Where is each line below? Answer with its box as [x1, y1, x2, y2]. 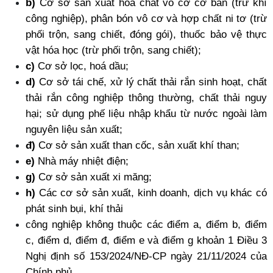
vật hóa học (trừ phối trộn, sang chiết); [26, 44, 201, 56]
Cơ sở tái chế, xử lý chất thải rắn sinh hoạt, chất [38, 76, 268, 88]
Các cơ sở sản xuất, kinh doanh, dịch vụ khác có [35, 186, 267, 199]
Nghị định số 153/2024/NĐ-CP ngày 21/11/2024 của [26, 250, 267, 262]
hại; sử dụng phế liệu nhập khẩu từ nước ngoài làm [26, 107, 267, 119]
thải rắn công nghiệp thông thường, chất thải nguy [26, 91, 267, 104]
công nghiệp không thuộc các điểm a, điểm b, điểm [26, 218, 267, 230]
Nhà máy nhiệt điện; [35, 155, 129, 167]
